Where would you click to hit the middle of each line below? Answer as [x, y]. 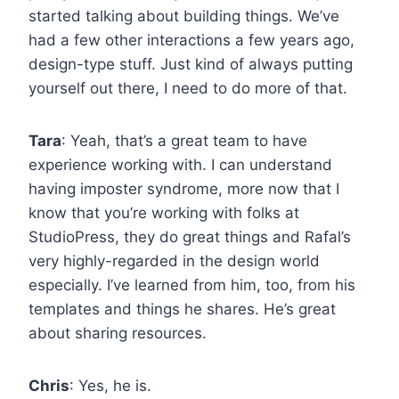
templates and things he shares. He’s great [182, 309]
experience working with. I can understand [180, 164]
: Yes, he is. [110, 385]
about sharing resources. [118, 333]
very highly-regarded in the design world [174, 261]
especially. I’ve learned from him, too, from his [192, 285]
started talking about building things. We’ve [184, 16]
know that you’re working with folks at [164, 212]
